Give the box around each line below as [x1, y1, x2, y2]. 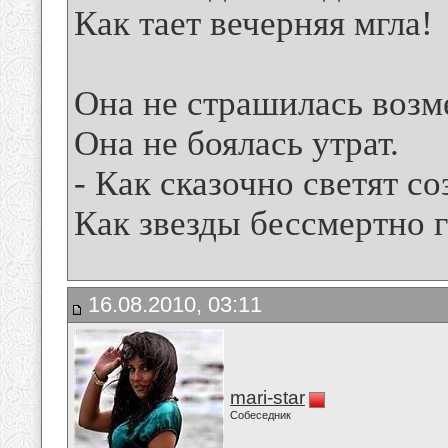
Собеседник [230, 409, 291, 421]
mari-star [230, 387, 305, 408]
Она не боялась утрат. [74, 124, 399, 164]
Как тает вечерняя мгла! [74, 4, 433, 44]
